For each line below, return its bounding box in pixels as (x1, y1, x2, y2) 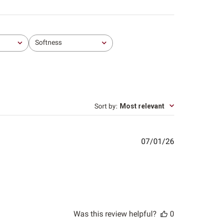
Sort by (94, 102, 116, 110)
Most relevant (120, 102, 165, 110)
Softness (35, 38, 62, 47)
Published (174, 136, 208, 145)
